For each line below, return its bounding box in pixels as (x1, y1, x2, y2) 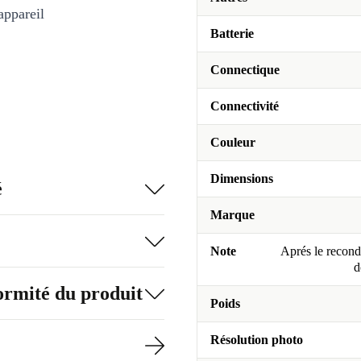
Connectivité (210, 99, 279, 114)
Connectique (210, 63, 280, 77)
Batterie (210, 27, 254, 41)
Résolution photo (210, 333, 303, 347)
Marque (210, 208, 255, 222)
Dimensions (210, 172, 273, 186)
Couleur (210, 135, 255, 150)
